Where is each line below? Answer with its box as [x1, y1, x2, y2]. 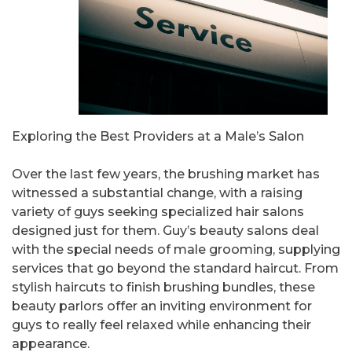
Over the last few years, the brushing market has [12, 167, 320, 182]
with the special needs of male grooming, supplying [12, 242, 340, 258]
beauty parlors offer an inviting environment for [12, 299, 312, 314]
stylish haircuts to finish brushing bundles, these [12, 280, 315, 295]
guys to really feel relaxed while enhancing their [12, 317, 311, 333]
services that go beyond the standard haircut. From [12, 261, 339, 277]
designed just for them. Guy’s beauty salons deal [12, 223, 319, 239]
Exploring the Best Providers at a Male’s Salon [12, 129, 304, 145]
